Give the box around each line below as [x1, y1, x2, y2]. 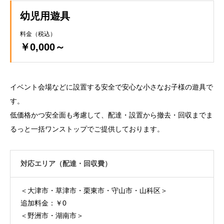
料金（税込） [20, 30, 56, 37]
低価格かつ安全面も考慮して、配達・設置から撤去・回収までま [10, 110, 213, 119]
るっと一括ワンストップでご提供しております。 [10, 124, 164, 133]
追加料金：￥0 [20, 198, 66, 207]
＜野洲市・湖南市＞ [20, 211, 83, 219]
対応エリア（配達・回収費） [20, 159, 111, 167]
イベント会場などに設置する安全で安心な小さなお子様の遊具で [10, 82, 213, 91]
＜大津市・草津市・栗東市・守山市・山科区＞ [20, 186, 167, 194]
